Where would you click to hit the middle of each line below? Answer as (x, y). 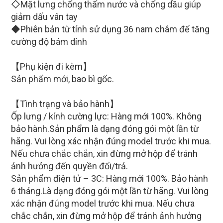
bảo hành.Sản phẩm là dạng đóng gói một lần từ (105, 129)
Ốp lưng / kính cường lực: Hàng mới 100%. (94, 116)
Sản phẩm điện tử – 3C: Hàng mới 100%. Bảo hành (110, 178)
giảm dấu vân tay (44, 17)
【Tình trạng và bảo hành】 (65, 104)
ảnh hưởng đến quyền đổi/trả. (69, 166)
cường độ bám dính (49, 42)
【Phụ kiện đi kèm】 (51, 66)
